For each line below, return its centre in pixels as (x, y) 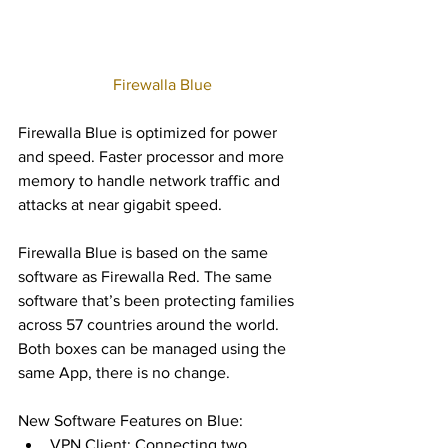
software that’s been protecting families (158, 300)
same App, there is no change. (130, 372)
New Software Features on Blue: (132, 420)
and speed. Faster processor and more (153, 156)
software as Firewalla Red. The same (147, 276)
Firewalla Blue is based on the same (145, 252)
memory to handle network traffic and (151, 180)
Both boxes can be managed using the (154, 348)
